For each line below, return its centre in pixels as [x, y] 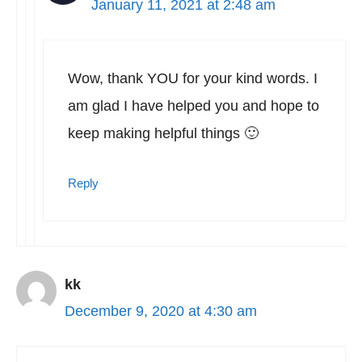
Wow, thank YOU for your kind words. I [193, 78]
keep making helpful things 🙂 [163, 133]
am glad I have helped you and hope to [194, 106]
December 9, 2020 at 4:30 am [161, 311]
